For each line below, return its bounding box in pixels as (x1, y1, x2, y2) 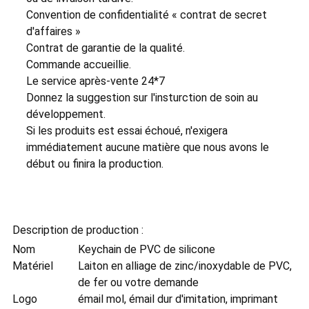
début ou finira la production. (26, 157, 163, 171)
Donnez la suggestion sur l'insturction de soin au (26, 91, 258, 105)
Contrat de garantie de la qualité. (26, 41, 185, 55)
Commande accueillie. (26, 58, 131, 72)
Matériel (12, 259, 53, 273)
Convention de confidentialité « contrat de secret (26, 8, 267, 22)
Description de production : (12, 223, 143, 237)
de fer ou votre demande (77, 276, 199, 290)
